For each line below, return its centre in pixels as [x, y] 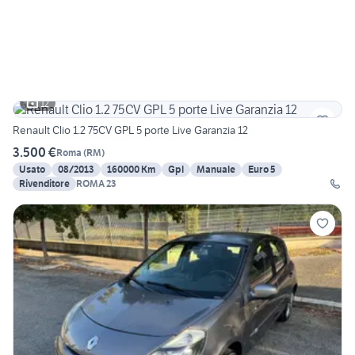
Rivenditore [44, 184]
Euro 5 [262, 170]
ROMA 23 [96, 184]
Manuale [216, 170]
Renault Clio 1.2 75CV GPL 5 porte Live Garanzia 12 [130, 130]
